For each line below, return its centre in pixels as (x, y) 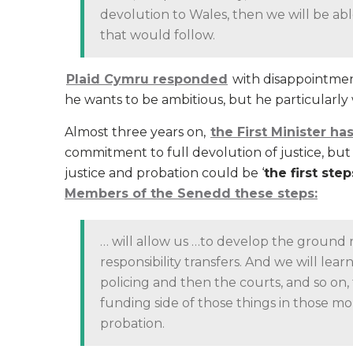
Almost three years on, (137, 132)
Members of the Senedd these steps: (191, 193)
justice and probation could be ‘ (164, 173)
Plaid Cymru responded (147, 79)
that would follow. (158, 35)
